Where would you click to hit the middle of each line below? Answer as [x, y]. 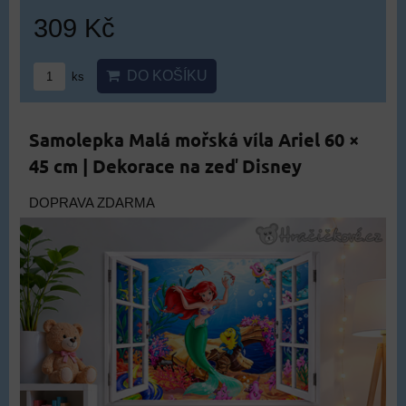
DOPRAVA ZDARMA [92, 203]
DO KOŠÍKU [164, 76]
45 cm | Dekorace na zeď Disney [165, 166]
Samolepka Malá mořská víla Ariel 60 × [194, 140]
